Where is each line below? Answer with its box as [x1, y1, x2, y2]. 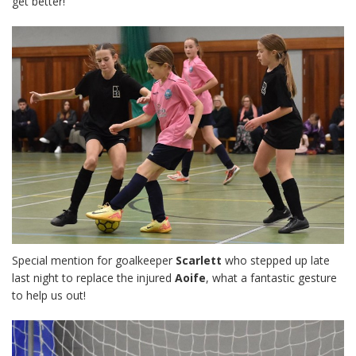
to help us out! [12, 288, 86, 303]
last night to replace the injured [12, 270, 175, 285]
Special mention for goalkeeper [12, 253, 176, 268]
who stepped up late [222, 253, 330, 268]
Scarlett [176, 253, 222, 268]
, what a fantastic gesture [206, 270, 337, 285]
